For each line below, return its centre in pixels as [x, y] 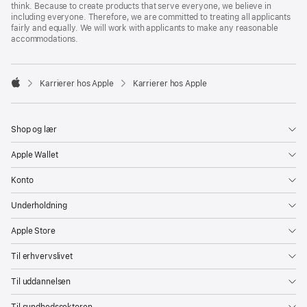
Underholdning [39, 206]
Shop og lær [34, 130]
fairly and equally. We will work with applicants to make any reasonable [145, 28]
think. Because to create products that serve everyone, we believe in [141, 6]
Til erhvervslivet [42, 256]
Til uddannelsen [41, 282]
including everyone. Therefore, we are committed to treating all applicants [151, 17]
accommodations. [45, 39]
